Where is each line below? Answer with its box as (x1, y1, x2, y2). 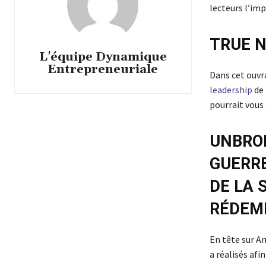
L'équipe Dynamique (39, 49, 167, 65)
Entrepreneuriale (47, 62, 159, 78)
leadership (209, 83, 254, 96)
